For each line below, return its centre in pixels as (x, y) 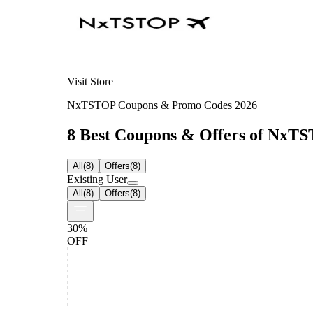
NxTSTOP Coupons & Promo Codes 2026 (162, 105)
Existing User (97, 179)
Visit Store (90, 81)
